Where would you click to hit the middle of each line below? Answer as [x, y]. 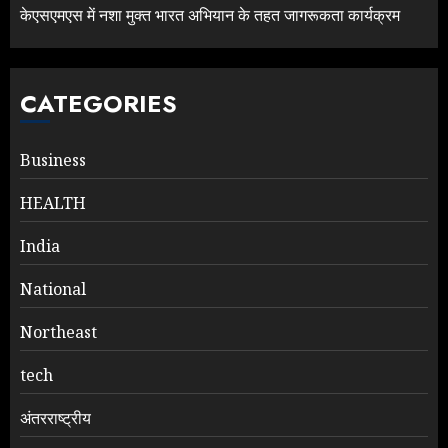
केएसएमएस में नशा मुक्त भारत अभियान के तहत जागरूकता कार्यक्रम [210, 15]
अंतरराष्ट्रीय [55, 418]
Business [53, 160]
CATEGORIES [98, 104]
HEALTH [53, 203]
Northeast [58, 332]
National [53, 289]
